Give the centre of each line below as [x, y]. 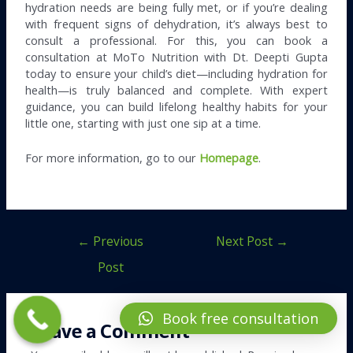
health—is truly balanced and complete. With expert [176, 89]
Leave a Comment [111, 332]
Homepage [229, 157]
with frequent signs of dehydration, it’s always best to [176, 23]
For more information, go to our [113, 157]
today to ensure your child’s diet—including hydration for [176, 73]
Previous [117, 241]
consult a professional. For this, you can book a [176, 40]
